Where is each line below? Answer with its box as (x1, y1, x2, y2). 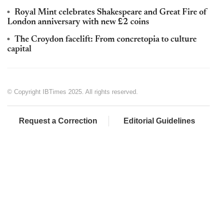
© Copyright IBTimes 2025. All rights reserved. (7, 88, 138, 95)
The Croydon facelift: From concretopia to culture (15, 35, 197, 44)
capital (7, 45, 31, 54)
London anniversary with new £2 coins (7, 17, 149, 27)
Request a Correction (18, 116, 97, 125)
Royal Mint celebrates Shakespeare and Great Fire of (15, 8, 207, 17)
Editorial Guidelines (124, 116, 195, 125)
